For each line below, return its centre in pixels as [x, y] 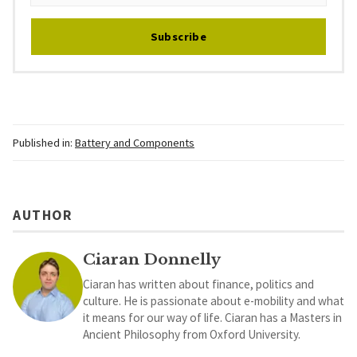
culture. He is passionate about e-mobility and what [214, 301]
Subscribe [178, 36]
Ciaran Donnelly [152, 259]
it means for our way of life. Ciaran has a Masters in [212, 318]
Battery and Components [135, 142]
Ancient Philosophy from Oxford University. [192, 335]
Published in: [43, 142]
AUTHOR [43, 216]
